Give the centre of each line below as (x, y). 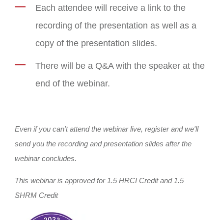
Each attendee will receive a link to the (110, 8)
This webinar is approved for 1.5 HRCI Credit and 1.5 (99, 180)
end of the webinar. (73, 83)
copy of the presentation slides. (96, 43)
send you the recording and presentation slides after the (103, 143)
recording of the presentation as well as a (116, 25)
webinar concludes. (46, 158)
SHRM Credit (36, 195)
